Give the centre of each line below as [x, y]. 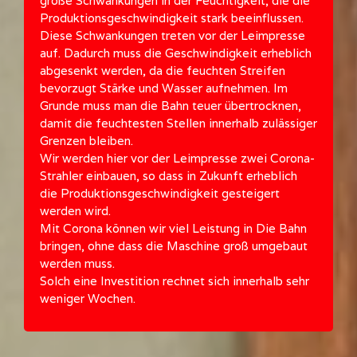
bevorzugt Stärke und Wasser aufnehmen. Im [164, 88]
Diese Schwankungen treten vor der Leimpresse [173, 36]
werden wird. [75, 211]
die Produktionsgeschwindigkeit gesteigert [160, 194]
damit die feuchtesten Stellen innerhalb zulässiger [178, 124]
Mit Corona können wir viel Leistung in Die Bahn [173, 229]
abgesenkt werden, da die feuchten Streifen [163, 71]
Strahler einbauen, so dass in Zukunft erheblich [169, 176]
